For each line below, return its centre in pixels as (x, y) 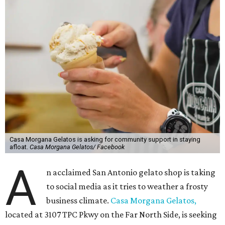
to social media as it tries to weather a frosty (127, 186)
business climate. (79, 200)
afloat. (19, 147)
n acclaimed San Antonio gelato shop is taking (131, 172)
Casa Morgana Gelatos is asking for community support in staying (105, 139)
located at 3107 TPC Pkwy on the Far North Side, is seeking (111, 214)
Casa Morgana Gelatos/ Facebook (77, 147)
